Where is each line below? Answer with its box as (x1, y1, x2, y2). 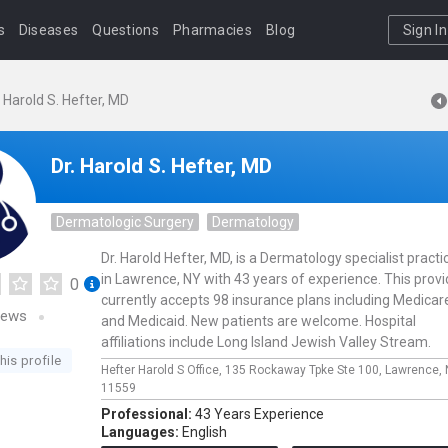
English (182, 424, 227, 440)
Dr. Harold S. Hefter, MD (51, 154, 272, 178)
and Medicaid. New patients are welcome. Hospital (101, 313, 416, 329)
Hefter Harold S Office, (101, 363, 225, 377)
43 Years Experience (195, 406, 324, 422)
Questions (92, 22, 159, 38)
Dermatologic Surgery (56, 214, 194, 230)
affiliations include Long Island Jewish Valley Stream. (101, 334, 431, 350)
